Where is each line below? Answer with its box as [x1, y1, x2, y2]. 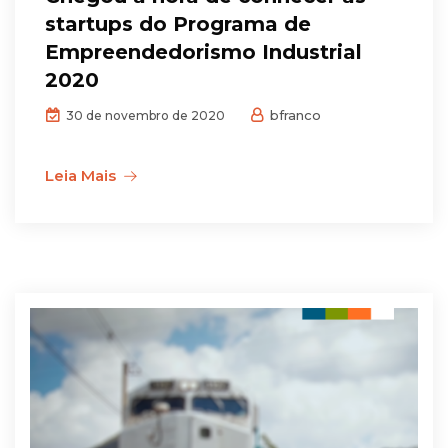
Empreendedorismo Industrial [45, 40, 362, 65]
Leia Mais [45, 166, 116, 186]
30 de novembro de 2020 [63, 108, 225, 124]
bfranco [266, 107, 321, 124]
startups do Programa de [45, 12, 311, 37]
